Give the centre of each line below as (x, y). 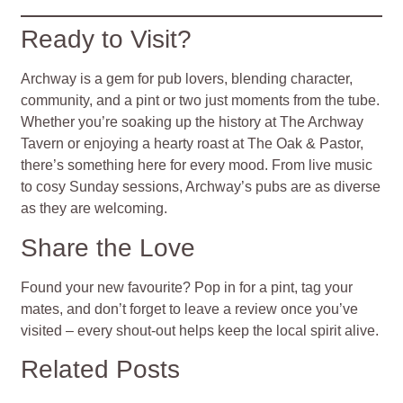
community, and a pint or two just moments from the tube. (201, 101)
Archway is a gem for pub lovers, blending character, (187, 79)
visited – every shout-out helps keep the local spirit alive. (200, 330)
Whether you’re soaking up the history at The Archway (193, 122)
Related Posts (101, 369)
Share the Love (108, 247)
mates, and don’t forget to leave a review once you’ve (190, 309)
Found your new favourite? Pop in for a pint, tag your (187, 287)
